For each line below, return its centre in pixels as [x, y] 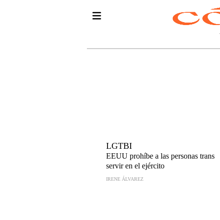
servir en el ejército [135, 166]
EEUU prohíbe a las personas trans [160, 156]
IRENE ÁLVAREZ [125, 179]
